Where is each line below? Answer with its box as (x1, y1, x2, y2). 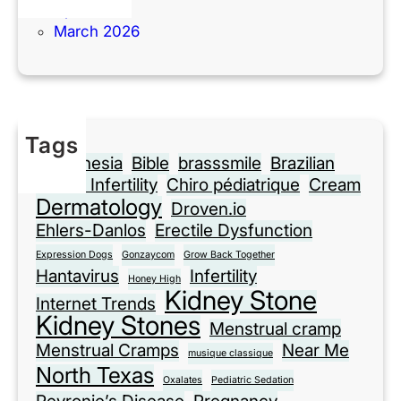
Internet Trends (36, 293, 156, 314)
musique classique (188, 346, 273, 359)
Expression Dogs (36, 248, 113, 260)
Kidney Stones (36, 309, 200, 341)
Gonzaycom (122, 248, 175, 260)
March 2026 (54, 21, 140, 40)
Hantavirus (36, 265, 119, 286)
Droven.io (171, 198, 246, 219)
